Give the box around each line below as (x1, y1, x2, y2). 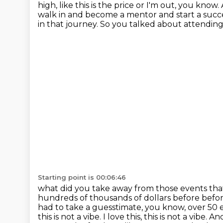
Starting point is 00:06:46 (38, 173, 126, 181)
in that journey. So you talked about (38, 19, 184, 29)
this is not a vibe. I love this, (38, 212, 144, 222)
